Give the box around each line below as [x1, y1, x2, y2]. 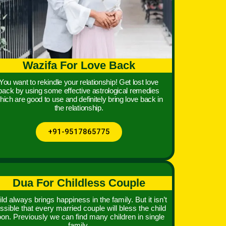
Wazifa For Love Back [22, 59, 135, 72]
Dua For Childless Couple [12, 176, 145, 189]
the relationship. [54, 103, 103, 112]
